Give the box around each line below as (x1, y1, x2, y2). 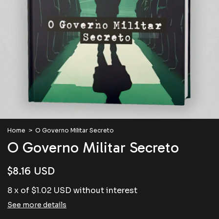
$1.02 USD (31, 185, 71, 196)
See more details (7, 200, 66, 209)
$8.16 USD (7, 164, 55, 177)
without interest (73, 185, 137, 196)
